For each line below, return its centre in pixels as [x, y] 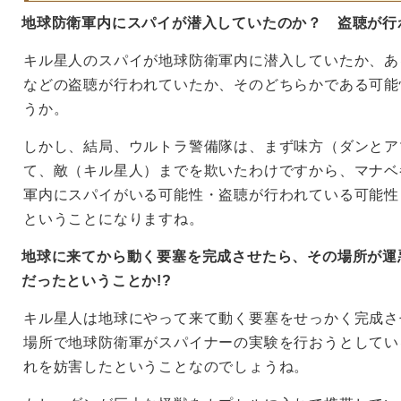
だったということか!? [97, 281]
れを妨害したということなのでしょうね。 [166, 367]
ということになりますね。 [114, 219]
